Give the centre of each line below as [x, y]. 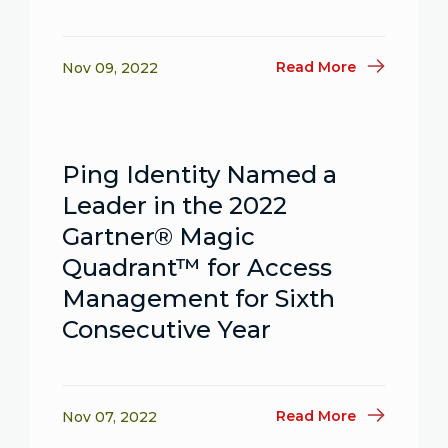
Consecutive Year [166, 329]
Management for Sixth [198, 298]
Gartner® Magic [158, 236]
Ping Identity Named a [199, 174]
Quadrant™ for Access [197, 267]
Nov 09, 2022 [110, 68]
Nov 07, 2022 [109, 417]
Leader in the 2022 [174, 205]
